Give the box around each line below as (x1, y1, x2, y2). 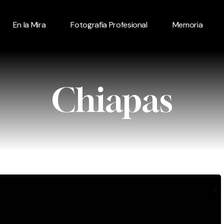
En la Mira (12, 19, 46, 30)
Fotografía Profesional (70, 19, 147, 30)
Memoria (172, 19, 203, 30)
